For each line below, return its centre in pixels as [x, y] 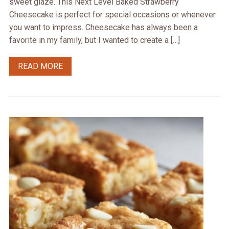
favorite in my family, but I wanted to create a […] [94, 40]
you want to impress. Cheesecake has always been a [103, 28]
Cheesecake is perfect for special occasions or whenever [112, 15]
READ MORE [40, 66]
